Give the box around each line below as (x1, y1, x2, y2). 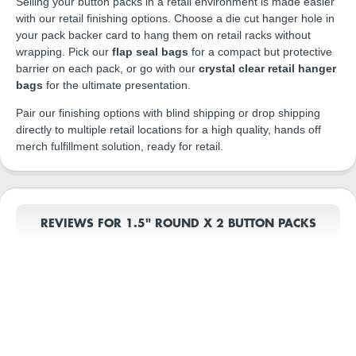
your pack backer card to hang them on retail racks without (16, 29, 311, 42)
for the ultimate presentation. (43, 79, 191, 92)
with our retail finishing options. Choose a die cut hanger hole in (16, 12, 335, 25)
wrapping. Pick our (16, 45, 112, 59)
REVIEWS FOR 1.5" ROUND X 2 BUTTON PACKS (40, 215, 316, 231)
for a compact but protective (188, 45, 332, 59)
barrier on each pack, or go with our (16, 62, 199, 75)
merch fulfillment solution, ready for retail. (16, 140, 223, 153)
